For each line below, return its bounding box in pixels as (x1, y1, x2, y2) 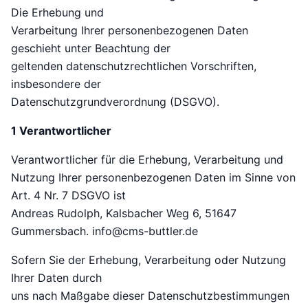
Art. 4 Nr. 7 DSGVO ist (11, 188, 126, 203)
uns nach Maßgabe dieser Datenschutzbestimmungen (11, 289, 289, 303)
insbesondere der (11, 77, 101, 91)
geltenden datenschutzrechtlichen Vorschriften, (11, 59, 256, 74)
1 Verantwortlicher (11, 124, 111, 138)
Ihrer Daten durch (11, 271, 102, 285)
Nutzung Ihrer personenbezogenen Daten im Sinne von (11, 170, 296, 185)
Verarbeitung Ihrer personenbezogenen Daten (11, 23, 248, 38)
